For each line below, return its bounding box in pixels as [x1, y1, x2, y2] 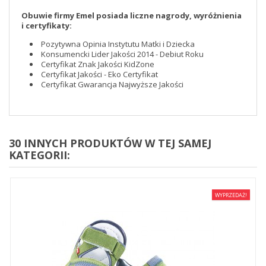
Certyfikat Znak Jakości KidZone [39, 59, 154, 69]
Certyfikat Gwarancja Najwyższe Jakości [39, 79, 183, 90]
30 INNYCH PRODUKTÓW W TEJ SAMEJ [9, 136, 211, 150]
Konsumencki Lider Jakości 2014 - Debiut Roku [39, 49, 204, 59]
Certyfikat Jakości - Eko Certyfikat [39, 69, 158, 80]
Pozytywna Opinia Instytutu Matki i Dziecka [39, 39, 195, 49]
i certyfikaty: [21, 20, 72, 31]
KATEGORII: [9, 148, 70, 162]
